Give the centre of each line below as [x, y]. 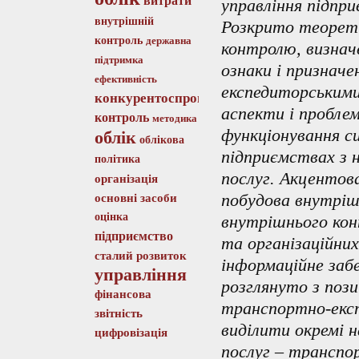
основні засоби [135, 198]
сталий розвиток [140, 256]
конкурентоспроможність [175, 99]
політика [117, 159]
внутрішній [124, 21]
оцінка [111, 217]
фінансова [123, 294]
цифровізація [131, 333]
